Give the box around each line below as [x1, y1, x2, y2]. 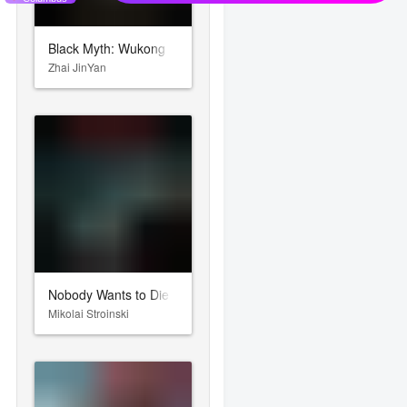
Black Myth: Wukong [48, 38, 166, 57]
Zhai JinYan [48, 58, 107, 74]
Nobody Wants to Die [48, 284, 170, 303]
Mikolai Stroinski [48, 304, 130, 321]
